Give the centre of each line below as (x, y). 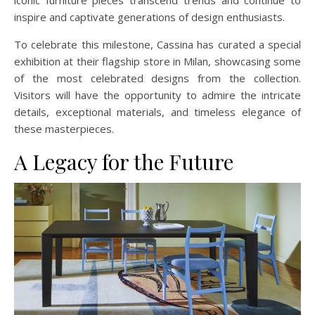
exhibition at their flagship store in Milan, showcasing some (157, 62)
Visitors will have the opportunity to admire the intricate (157, 95)
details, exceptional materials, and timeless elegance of (157, 112)
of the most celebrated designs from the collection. (157, 78)
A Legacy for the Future (124, 162)
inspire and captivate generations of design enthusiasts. (149, 17)
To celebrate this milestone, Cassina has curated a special (157, 45)
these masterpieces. (64, 129)
